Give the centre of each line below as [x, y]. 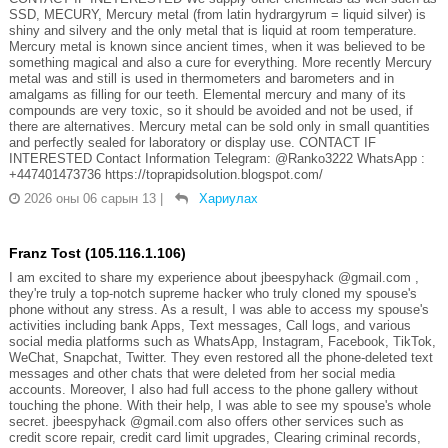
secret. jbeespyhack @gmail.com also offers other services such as [206, 422]
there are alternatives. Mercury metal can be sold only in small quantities [219, 127]
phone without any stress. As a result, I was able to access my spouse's [218, 310]
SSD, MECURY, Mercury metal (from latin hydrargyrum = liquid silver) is [217, 15]
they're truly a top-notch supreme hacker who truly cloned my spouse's [212, 294]
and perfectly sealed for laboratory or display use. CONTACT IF [192, 143]
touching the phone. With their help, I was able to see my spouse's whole [219, 406]
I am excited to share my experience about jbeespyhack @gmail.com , [213, 278]
